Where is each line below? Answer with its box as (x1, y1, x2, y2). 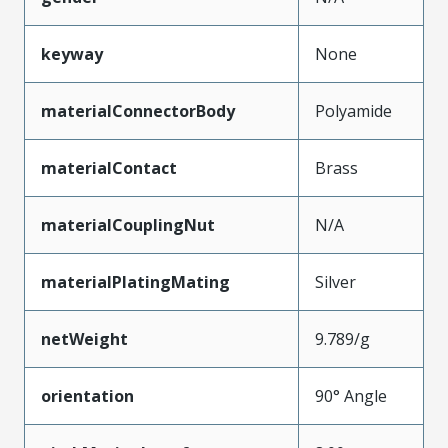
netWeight (41, 327, 128, 350)
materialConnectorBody (41, 99, 235, 122)
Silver (315, 270, 356, 293)
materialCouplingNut (41, 213, 215, 236)
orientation (41, 384, 134, 407)
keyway (41, 42, 103, 65)
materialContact (41, 156, 177, 179)
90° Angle (315, 384, 387, 407)
